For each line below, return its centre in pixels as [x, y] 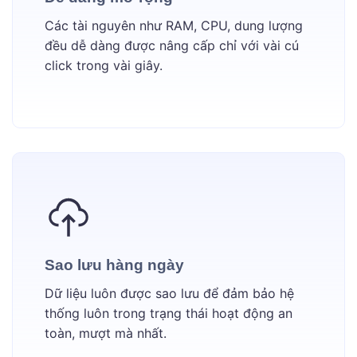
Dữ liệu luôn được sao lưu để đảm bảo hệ [169, 294]
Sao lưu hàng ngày [114, 265]
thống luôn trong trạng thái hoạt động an [169, 314]
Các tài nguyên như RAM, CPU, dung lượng [174, 26]
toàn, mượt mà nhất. [106, 333]
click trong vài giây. [104, 66]
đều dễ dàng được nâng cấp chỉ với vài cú [172, 46]
